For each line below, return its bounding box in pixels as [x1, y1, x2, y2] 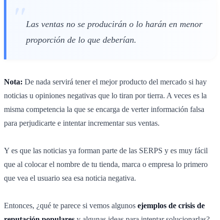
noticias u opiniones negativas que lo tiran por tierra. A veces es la [4, 91, 207, 100]
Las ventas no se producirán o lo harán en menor [26, 19, 202, 29]
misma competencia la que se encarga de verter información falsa [4, 105, 204, 114]
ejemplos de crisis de [137, 201, 205, 210]
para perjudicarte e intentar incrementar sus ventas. [4, 119, 160, 128]
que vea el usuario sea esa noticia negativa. [4, 174, 136, 183]
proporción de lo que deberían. [26, 35, 137, 45]
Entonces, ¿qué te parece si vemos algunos [4, 201, 137, 210]
